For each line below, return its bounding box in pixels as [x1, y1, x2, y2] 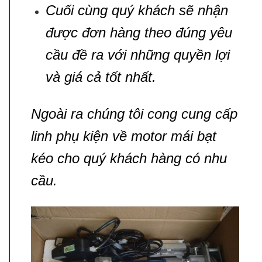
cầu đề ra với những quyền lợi [45, 46, 230, 63]
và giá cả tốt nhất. [45, 68, 160, 85]
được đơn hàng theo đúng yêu [45, 24, 232, 40]
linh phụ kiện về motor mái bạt [31, 127, 216, 144]
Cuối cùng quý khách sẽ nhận [45, 2, 228, 18]
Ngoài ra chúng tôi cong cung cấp [31, 105, 237, 122]
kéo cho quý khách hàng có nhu [31, 150, 227, 166]
